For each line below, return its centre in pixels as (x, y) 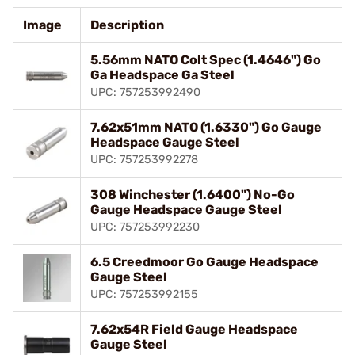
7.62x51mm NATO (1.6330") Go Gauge (206, 127)
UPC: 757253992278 (144, 159)
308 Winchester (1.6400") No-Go (193, 194)
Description (127, 25)
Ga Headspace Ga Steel (162, 74)
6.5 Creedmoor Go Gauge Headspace (204, 261)
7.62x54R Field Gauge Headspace (194, 329)
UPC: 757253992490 (145, 92)
